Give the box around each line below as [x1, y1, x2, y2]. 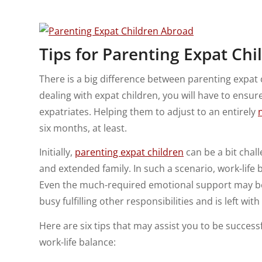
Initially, [39, 146, 75, 159]
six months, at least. [39, 121, 127, 135]
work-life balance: [39, 235, 116, 249]
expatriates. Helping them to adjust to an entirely [39, 105, 258, 118]
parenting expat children [75, 146, 184, 159]
